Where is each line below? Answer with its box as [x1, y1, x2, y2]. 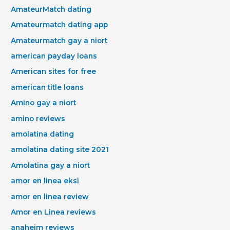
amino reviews [11, 114, 66, 123]
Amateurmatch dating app [11, 21, 108, 29]
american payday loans [11, 51, 98, 60]
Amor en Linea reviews [11, 207, 97, 216]
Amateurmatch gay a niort [11, 36, 108, 45]
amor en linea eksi [11, 177, 80, 185]
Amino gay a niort [11, 99, 76, 107]
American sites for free [11, 67, 97, 76]
